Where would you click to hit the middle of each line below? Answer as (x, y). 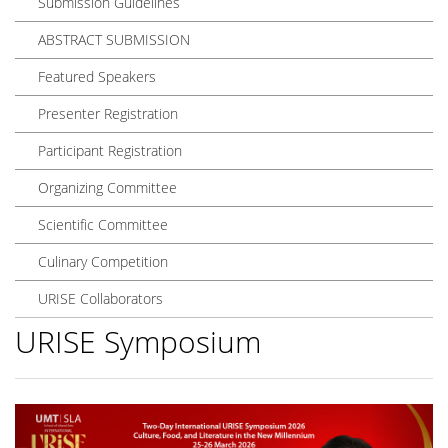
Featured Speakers (97, 76)
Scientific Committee (103, 224)
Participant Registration (110, 150)
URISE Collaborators (100, 298)
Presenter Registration (108, 113)
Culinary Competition (103, 261)
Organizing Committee (107, 187)
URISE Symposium (138, 341)
